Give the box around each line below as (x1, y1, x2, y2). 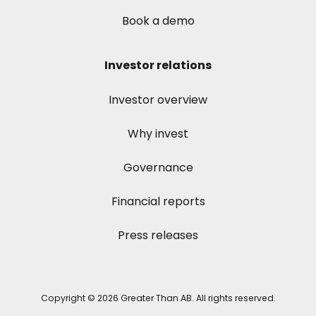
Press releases (118, 227, 198, 244)
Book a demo (121, 13, 195, 30)
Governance (123, 159, 193, 176)
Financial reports (111, 193, 205, 210)
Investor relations (104, 57, 212, 74)
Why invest (128, 126, 188, 142)
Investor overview (109, 92, 207, 109)
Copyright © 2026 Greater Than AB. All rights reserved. (40, 292, 276, 305)
